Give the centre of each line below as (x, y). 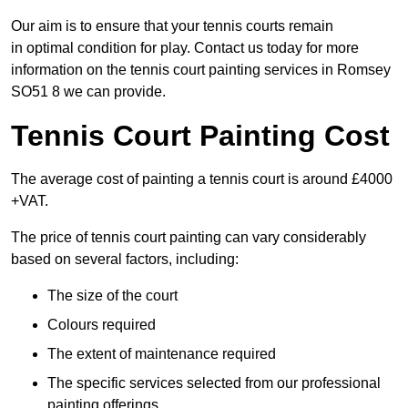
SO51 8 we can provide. (88, 92)
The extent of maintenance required (162, 354)
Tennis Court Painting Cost (200, 136)
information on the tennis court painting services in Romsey (201, 70)
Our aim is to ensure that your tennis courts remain (172, 26)
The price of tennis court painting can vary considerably (189, 238)
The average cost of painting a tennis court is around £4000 (202, 179)
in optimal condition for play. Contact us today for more (185, 48)
